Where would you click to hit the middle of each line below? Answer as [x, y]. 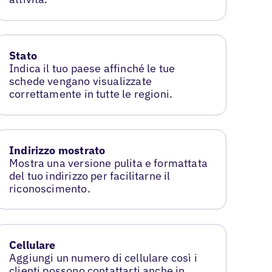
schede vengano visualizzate [80, 81]
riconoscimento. [50, 189]
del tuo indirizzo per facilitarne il [90, 176]
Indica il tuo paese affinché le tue [92, 69]
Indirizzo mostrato [57, 151]
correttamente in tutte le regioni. [91, 94]
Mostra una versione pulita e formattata [109, 163]
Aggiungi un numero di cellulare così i [103, 258]
